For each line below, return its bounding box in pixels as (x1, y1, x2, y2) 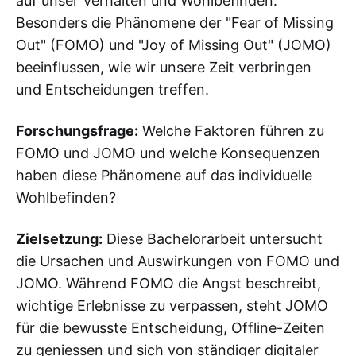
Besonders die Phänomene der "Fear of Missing (16, 14, 334, 31)
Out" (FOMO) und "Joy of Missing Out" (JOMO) (16, 36, 331, 53)
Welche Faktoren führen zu (138, 122, 324, 139)
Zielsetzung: (16, 230, 103, 247)
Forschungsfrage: (16, 122, 138, 139)
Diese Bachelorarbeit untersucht (103, 230, 323, 247)
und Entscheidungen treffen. (16, 80, 209, 98)
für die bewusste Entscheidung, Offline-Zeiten (16, 319, 325, 336)
